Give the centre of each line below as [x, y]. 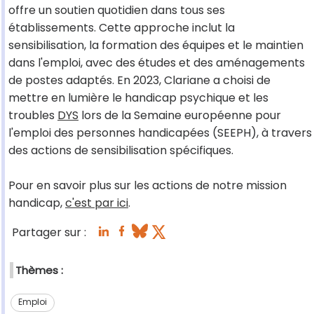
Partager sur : [49, 233]
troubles [33, 116]
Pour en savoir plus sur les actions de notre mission [148, 186]
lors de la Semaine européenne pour [180, 116]
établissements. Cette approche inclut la [122, 28]
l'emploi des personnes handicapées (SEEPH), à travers [160, 133]
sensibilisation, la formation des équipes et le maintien [156, 46]
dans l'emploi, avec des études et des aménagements [157, 63]
